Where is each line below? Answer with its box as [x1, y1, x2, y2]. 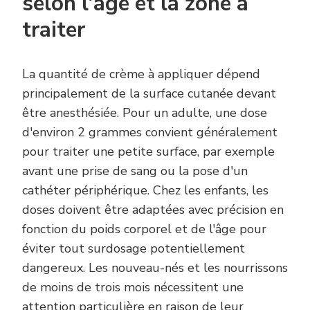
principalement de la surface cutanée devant [22, 85, 276, 102]
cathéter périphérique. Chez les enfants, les [22, 182, 268, 199]
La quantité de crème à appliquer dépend [22, 66, 260, 83]
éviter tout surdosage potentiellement [22, 240, 245, 257]
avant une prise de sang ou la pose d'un [22, 163, 248, 180]
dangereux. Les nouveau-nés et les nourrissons [22, 259, 288, 277]
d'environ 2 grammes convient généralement [22, 124, 277, 141]
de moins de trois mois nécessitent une [22, 279, 244, 296]
